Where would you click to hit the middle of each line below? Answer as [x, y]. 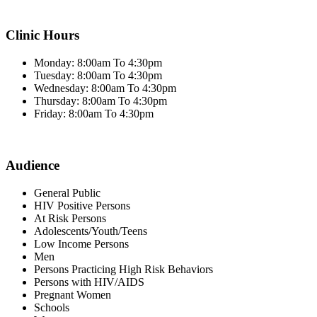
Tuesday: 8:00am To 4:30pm [98, 76]
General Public [67, 192]
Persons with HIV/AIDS [89, 282]
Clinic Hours [42, 35]
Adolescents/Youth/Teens [91, 231]
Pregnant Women [73, 294]
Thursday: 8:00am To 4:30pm [100, 101]
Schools [52, 307]
